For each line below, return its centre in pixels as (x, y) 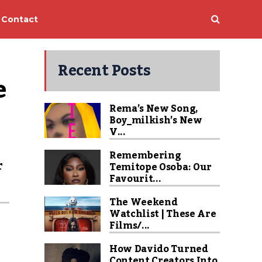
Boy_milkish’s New (156, 120)
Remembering (145, 156)
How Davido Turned (159, 249)
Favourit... (135, 179)
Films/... (130, 226)
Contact (20, 19)
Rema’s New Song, (154, 109)
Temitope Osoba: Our (161, 167)
